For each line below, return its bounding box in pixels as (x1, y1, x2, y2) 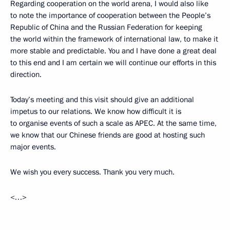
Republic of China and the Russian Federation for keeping (10, 22, 202, 33)
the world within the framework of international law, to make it (10, 34, 218, 45)
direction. (10, 69, 42, 80)
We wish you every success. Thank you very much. (10, 167, 175, 178)
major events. (10, 142, 56, 152)
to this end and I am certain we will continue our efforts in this (10, 57, 216, 68)
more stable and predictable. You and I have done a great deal (10, 46, 217, 56)
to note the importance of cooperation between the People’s (10, 10, 210, 21)
